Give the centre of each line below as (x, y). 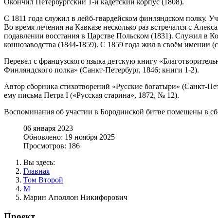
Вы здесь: (41, 162)
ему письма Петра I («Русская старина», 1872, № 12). (91, 95)
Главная (36, 171)
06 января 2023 (48, 128)
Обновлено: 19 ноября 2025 (69, 137)
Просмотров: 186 (52, 145)
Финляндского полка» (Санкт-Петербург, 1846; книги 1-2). (101, 70)
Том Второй (43, 180)
